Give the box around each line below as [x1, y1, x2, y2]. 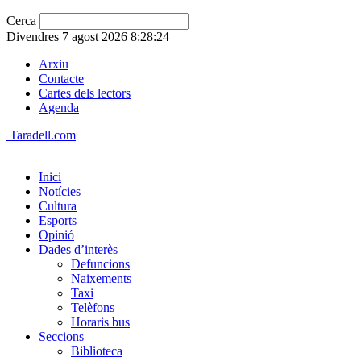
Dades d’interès [39, 243, 118, 256]
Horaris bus [71, 315, 130, 329]
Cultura [39, 199, 77, 213]
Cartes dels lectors [39, 86, 131, 100]
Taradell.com [10, 128, 76, 142]
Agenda [39, 101, 79, 114]
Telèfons [71, 301, 114, 314]
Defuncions [71, 257, 130, 271]
